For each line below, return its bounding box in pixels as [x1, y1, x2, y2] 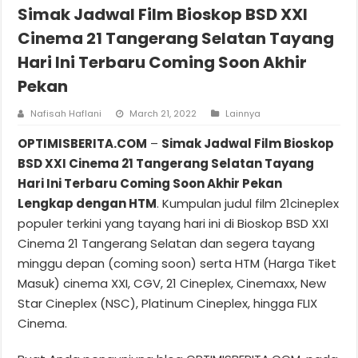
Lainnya [225, 106, 261, 120]
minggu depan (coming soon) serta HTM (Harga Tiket [18, 254, 337, 272]
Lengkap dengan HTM [18, 194, 157, 212]
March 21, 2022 [129, 106, 197, 120]
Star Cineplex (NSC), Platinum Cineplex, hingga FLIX [18, 294, 318, 312]
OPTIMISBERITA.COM [18, 134, 148, 152]
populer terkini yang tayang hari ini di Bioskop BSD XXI [18, 214, 329, 232]
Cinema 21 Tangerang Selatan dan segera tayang [18, 234, 316, 252]
